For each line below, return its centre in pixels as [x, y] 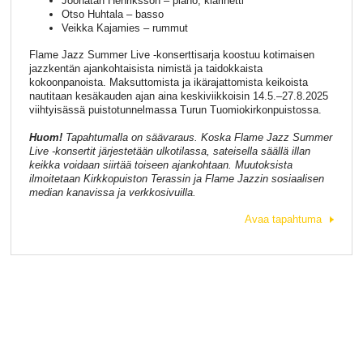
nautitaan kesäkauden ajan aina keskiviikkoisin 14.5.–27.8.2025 [178, 96]
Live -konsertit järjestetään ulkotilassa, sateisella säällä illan [169, 151]
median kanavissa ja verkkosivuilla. [112, 192]
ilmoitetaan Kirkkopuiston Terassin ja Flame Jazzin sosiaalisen [176, 178]
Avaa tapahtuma [284, 220]
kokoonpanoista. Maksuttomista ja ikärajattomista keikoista [168, 83]
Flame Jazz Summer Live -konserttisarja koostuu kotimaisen [171, 55]
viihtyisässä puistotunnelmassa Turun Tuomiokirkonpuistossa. [175, 110]
